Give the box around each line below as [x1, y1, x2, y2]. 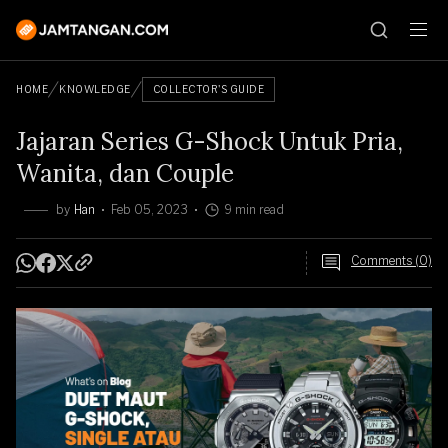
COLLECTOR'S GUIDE [152, 83, 264, 95]
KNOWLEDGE [59, 83, 131, 95]
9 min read [224, 202, 284, 217]
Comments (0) [351, 253, 432, 268]
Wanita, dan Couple [16, 158, 234, 189]
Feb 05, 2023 [111, 202, 188, 217]
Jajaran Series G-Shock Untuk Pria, [16, 126, 403, 157]
